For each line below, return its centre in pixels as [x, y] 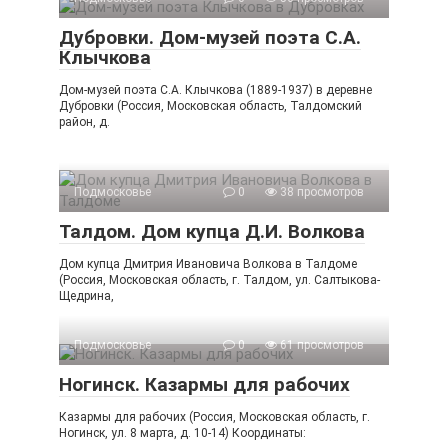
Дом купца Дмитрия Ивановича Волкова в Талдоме [208, 264]
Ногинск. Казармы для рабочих [204, 385]
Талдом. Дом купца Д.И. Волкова [212, 232]
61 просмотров [320, 345]
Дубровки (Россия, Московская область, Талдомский [210, 106]
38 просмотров [320, 192]
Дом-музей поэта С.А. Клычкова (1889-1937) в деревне [215, 90]
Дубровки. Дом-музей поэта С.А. [210, 38]
